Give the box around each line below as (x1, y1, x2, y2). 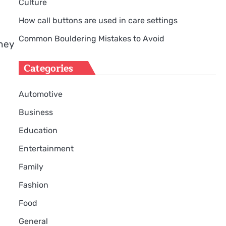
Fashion (18, 180, 48, 190)
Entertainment (18, 143, 74, 153)
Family (18, 161, 43, 172)
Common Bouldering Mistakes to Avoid (18, 33, 164, 43)
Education (18, 125, 58, 135)
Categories (23, 60, 73, 77)
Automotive (18, 89, 63, 99)
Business (18, 107, 53, 117)
